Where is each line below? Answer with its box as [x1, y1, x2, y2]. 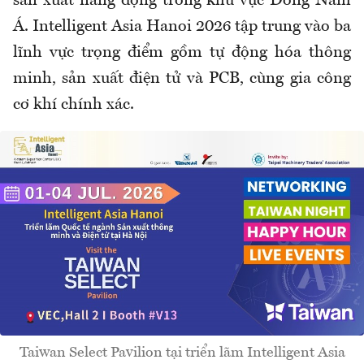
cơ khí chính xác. [13, 97, 134, 114]
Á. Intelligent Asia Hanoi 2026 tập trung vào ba [13, 19, 351, 36]
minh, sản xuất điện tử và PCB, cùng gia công [13, 71, 351, 88]
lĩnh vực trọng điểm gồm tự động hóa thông [13, 45, 351, 62]
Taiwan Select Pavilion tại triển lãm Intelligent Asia [19, 345, 345, 361]
